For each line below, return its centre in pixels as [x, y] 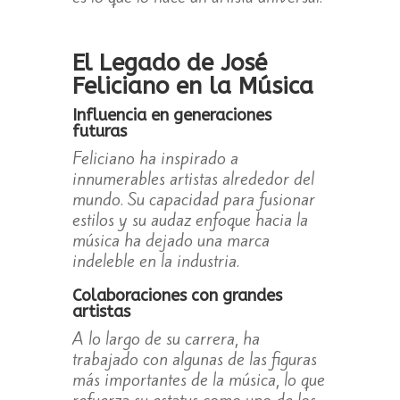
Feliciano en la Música [192, 87]
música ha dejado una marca [171, 241]
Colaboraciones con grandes [177, 296]
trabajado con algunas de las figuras [194, 359]
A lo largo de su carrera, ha [166, 339]
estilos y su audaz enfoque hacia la [190, 220]
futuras [99, 132]
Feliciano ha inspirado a [155, 158]
